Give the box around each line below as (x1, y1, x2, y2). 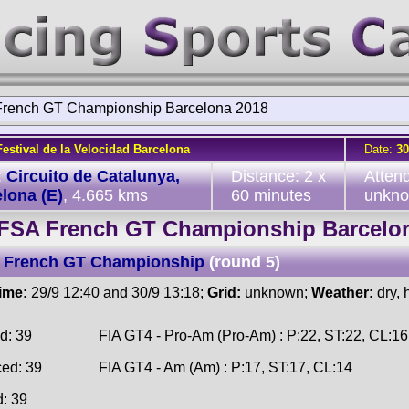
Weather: (311, 285, 373, 300)
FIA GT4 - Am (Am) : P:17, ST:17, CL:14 (99, 359, 352, 375)
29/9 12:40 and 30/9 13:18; (27, 285, 207, 300)
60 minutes (231, 186, 311, 204)
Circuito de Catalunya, (6, 167, 180, 185)
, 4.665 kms (63, 186, 148, 204)
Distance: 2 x (231, 167, 326, 185)
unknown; (241, 285, 311, 300)
